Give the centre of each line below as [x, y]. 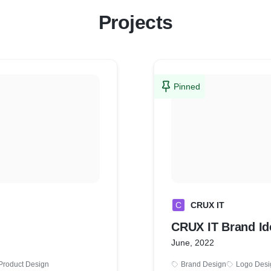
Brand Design [204, 264]
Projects [135, 22]
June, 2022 [193, 243]
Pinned [187, 87]
